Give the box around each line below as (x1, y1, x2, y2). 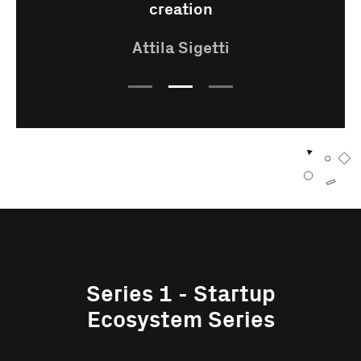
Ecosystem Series (86, 307, 275, 334)
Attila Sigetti (131, 39, 230, 59)
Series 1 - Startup (85, 281, 276, 309)
